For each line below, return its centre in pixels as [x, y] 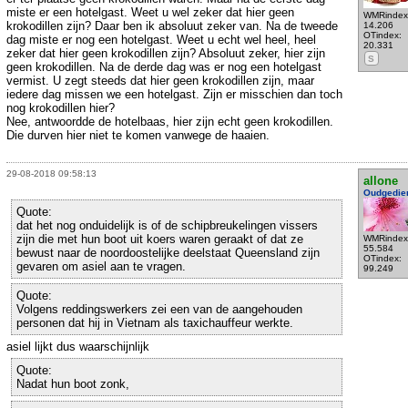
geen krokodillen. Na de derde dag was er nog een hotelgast [164, 66]
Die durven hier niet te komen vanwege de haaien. [138, 135]
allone [380, 181]
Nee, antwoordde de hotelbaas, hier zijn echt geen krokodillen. [170, 121]
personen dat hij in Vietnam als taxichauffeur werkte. [155, 323]
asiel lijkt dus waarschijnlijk [78, 347]
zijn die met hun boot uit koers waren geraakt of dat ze [160, 240]
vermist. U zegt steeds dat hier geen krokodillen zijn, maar [160, 80]
